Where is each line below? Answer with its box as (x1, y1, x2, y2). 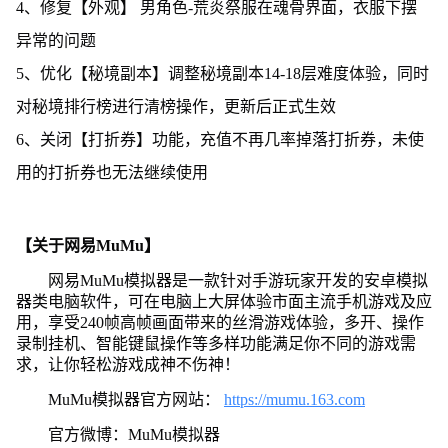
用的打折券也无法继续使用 (15, 163, 208, 181)
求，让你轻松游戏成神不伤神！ (15, 355, 240, 373)
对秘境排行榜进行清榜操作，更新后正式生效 (15, 97, 336, 115)
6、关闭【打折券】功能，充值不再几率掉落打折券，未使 (15, 130, 424, 148)
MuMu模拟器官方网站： (47, 390, 224, 408)
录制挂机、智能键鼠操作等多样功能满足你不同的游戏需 (15, 334, 416, 352)
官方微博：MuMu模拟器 (47, 425, 220, 443)
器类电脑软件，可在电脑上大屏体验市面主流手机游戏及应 (15, 292, 432, 310)
